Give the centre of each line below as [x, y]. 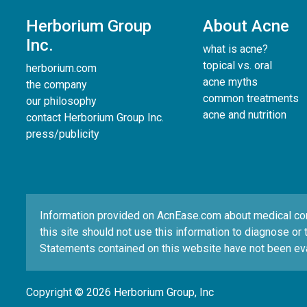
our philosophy [61, 101]
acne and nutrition [245, 115]
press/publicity [62, 134]
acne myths [230, 82]
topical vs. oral [237, 66]
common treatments [251, 99]
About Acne [246, 26]
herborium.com [61, 69]
